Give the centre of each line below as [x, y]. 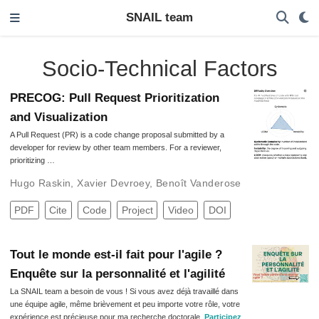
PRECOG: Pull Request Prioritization [114, 98]
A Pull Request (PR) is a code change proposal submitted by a [117, 135]
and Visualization [58, 117]
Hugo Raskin [40, 183]
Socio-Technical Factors [159, 68]
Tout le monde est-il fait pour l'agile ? [116, 254]
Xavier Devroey [114, 183]
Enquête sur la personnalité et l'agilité [117, 273]
